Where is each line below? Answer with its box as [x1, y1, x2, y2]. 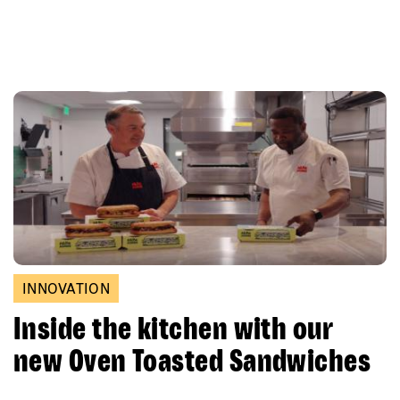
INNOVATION [22, 280, 110, 297]
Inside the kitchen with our [13, 310, 334, 346]
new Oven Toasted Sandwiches [13, 342, 371, 379]
